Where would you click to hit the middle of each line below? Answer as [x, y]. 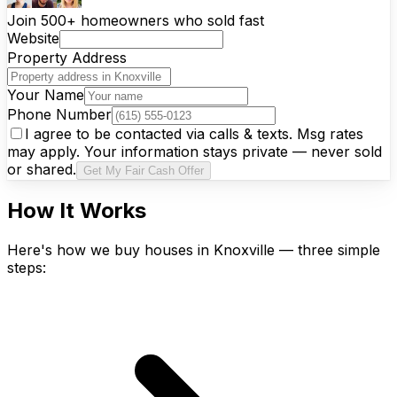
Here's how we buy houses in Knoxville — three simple [194, 250]
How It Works [77, 211]
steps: [27, 268]
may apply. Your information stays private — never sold [195, 152]
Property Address [67, 58]
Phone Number [59, 115]
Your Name [46, 95]
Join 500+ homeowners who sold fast [136, 21]
